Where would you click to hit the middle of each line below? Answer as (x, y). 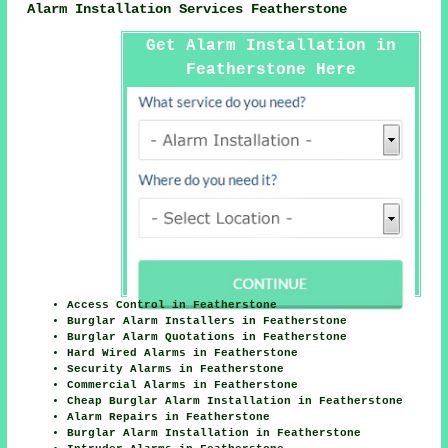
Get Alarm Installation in (270, 46)
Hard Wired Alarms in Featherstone (183, 353)
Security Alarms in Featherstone (176, 369)
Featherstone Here (270, 70)
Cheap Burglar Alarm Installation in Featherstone (235, 401)
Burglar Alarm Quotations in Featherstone (207, 337)
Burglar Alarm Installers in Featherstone (207, 321)
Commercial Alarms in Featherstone (183, 385)
